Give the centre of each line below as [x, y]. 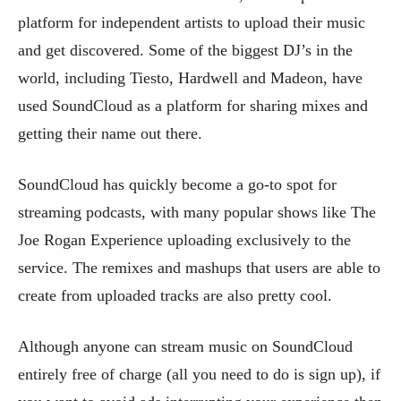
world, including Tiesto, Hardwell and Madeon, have [190, 78]
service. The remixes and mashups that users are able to [199, 268]
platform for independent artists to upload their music [192, 23]
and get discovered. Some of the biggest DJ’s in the [185, 51]
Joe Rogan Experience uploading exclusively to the [184, 240]
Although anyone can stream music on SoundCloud [185, 347]
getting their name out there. [110, 134]
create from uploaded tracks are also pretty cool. [175, 296]
